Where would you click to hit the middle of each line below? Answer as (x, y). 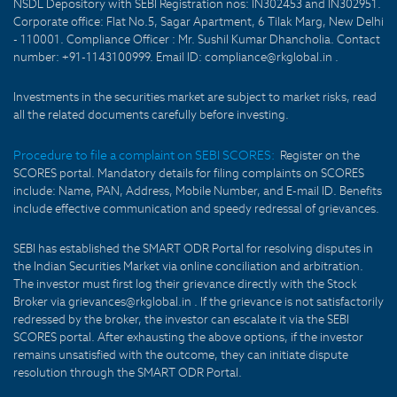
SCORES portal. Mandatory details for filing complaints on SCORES (189, 173)
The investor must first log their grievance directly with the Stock (185, 284)
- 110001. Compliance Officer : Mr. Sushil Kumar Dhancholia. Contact (197, 39)
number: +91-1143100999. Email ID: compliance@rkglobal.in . (176, 57)
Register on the (320, 156)
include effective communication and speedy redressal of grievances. (196, 209)
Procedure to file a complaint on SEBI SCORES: (144, 155)
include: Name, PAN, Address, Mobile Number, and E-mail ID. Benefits (198, 191)
